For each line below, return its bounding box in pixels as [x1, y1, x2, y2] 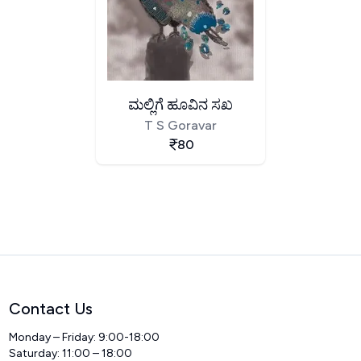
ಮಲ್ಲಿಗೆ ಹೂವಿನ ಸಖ [127, 95, 233, 114]
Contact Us [9, 298, 93, 318]
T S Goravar [143, 117, 217, 133]
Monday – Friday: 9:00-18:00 [9, 330, 160, 344]
